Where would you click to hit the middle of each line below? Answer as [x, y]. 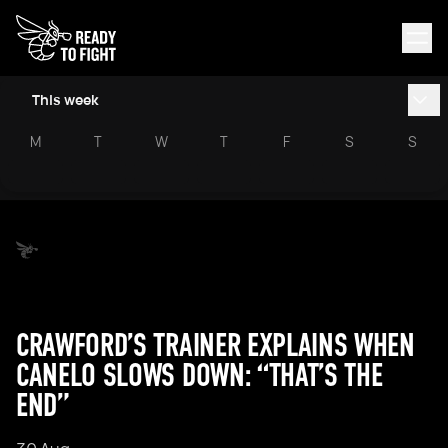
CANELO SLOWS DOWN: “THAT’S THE [199, 375]
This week [65, 99]
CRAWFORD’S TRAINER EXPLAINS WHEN [215, 345]
